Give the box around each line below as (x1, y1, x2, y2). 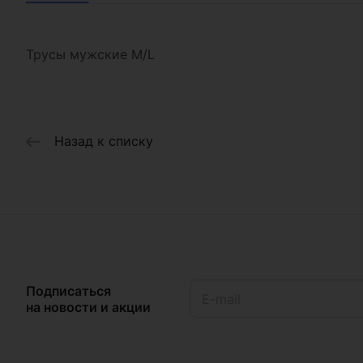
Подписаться (26, 282, 111, 299)
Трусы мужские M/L (26, 46, 155, 62)
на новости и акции (26, 298, 151, 315)
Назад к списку (54, 133, 153, 150)
